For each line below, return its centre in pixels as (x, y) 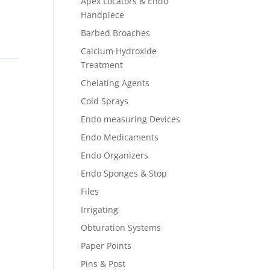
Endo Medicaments (120, 137)
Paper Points (106, 245)
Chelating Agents (115, 83)
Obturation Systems (121, 227)
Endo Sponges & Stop (124, 173)
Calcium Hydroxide (119, 51)
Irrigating (100, 209)
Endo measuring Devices (131, 119)
